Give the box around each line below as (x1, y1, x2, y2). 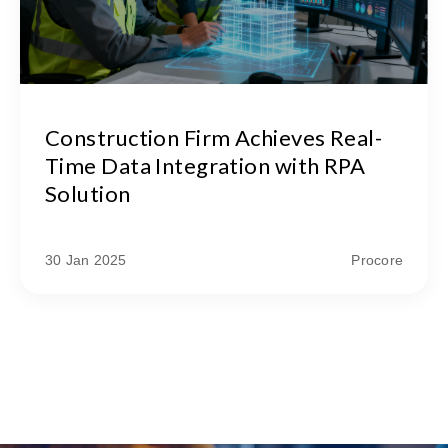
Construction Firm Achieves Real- (45, 124, 383, 152)
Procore (351, 252, 403, 269)
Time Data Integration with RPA (45, 152, 366, 180)
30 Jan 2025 (45, 252, 127, 269)
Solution (45, 180, 131, 208)
